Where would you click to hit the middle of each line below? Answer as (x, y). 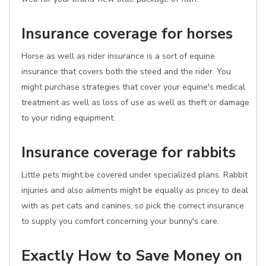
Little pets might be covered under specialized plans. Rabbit (134, 175)
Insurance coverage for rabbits (129, 152)
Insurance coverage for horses (127, 34)
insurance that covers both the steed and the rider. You (126, 72)
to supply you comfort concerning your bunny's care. (120, 221)
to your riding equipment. (68, 118)
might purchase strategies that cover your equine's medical (133, 87)
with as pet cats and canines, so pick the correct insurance (133, 206)
